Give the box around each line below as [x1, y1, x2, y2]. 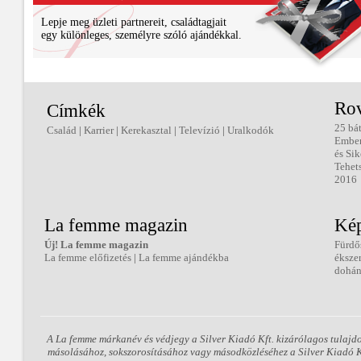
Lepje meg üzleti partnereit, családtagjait [41, 16, 226, 28]
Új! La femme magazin [44, 239, 148, 251]
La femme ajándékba [139, 251, 229, 263]
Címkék [47, 101, 106, 121]
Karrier [84, 124, 114, 136]
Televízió [179, 124, 220, 136]
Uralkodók [227, 124, 274, 136]
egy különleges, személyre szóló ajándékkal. [41, 29, 242, 41]
